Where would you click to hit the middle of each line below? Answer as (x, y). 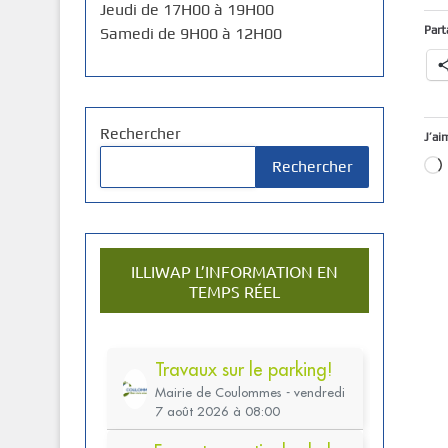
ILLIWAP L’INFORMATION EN (234, 271)
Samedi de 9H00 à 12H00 (190, 33)
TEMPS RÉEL (234, 291)
